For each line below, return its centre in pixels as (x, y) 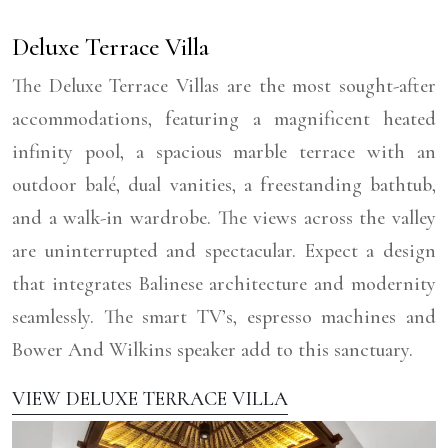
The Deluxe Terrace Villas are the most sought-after (224, 86)
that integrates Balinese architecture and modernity (224, 284)
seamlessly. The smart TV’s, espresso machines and (224, 317)
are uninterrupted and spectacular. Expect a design (224, 251)
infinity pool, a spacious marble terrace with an (224, 152)
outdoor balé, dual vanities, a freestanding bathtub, (224, 185)
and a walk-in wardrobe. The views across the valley (224, 218)
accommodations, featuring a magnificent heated (224, 119)
